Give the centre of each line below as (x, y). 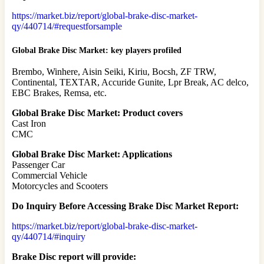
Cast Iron (29, 124)
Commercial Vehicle (49, 176)
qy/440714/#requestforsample (67, 26)
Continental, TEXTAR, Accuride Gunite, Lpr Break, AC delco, (130, 82)
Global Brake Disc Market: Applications (92, 154)
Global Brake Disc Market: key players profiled (97, 50)
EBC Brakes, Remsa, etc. (59, 93)
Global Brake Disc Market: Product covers (97, 113)
